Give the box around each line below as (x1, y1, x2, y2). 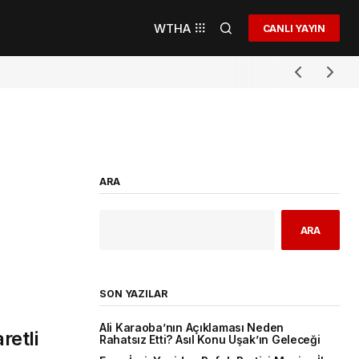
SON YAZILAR (99, 288, 167, 301)
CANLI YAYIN (262, 22, 325, 34)
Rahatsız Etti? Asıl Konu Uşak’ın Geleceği (99, 333, 329, 347)
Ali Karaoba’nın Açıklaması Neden (99, 321, 284, 335)
